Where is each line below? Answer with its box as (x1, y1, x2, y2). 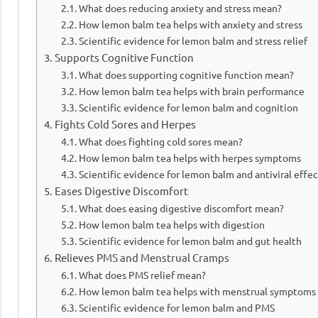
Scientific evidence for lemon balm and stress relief (78, 34, 307, 48)
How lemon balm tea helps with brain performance (78, 84, 305, 98)
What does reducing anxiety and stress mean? (78, 1, 282, 15)
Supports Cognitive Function (55, 50, 194, 65)
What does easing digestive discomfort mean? (78, 202, 284, 215)
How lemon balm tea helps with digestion (78, 218, 265, 231)
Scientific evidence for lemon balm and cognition (78, 101, 298, 114)
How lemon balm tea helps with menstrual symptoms (78, 285, 316, 298)
